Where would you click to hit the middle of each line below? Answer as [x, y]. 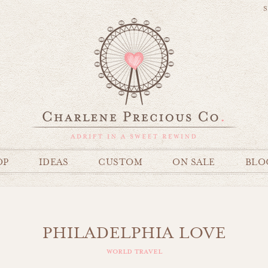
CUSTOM [120, 162]
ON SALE [194, 162]
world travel [134, 251]
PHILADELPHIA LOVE [134, 233]
